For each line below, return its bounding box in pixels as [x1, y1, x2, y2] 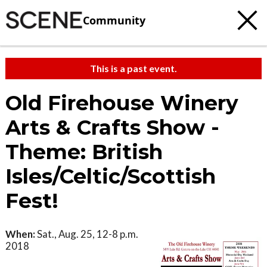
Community [83, 13, 145, 27]
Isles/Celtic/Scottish [5, 164, 216, 189]
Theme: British [5, 139, 163, 164]
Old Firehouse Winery [5, 91, 238, 116]
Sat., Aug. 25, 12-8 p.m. [35, 228, 138, 240]
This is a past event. [90, 63, 177, 74]
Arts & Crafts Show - [5, 115, 219, 140]
